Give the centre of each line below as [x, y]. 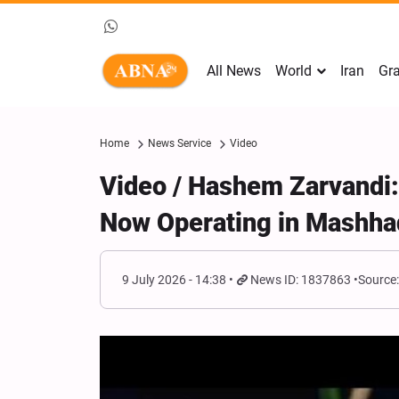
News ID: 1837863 [301, 280]
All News [234, 71]
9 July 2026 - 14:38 [174, 280]
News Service [179, 143]
